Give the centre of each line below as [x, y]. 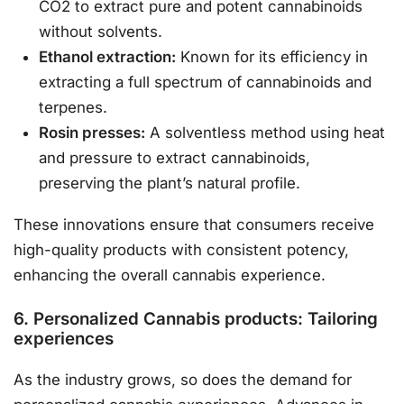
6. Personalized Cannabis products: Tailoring [196, 318]
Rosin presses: [92, 132]
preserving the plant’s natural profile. [170, 183]
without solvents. [101, 31]
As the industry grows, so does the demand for [183, 380]
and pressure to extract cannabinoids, [175, 157]
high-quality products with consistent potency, [181, 250]
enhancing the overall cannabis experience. [170, 275]
